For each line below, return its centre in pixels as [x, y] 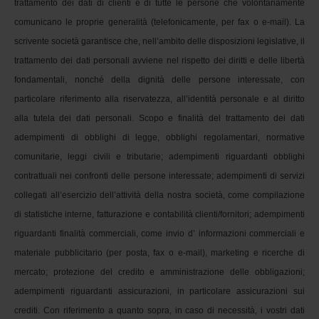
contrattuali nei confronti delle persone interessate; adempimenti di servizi [159, 176]
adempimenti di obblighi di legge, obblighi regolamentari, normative [159, 137]
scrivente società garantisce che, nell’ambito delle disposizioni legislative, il [159, 41]
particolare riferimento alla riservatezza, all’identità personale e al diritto [159, 99]
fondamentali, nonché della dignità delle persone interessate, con [159, 79]
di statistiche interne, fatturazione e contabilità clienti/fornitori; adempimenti [159, 214]
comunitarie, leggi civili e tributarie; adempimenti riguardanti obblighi [159, 156]
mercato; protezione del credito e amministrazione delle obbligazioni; [159, 272]
